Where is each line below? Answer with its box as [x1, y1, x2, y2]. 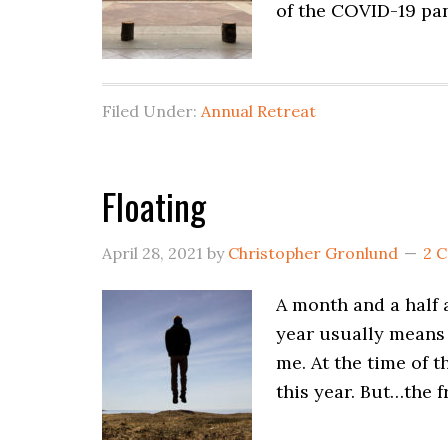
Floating [102, 179, 206, 232]
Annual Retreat [201, 101, 316, 121]
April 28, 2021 [102, 243, 203, 263]
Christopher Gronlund [228, 243, 398, 263]
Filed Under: [102, 101, 201, 121]
